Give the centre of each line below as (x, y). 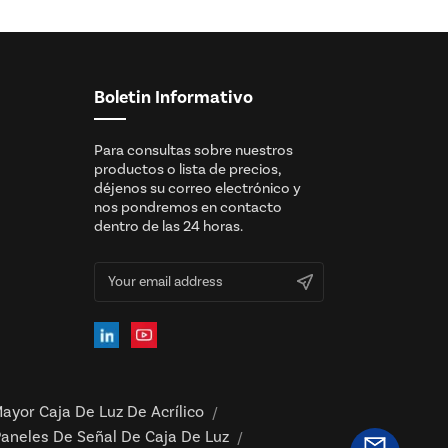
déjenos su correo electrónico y (197, 188)
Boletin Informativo (173, 97)
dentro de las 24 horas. (168, 226)
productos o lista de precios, (187, 169)
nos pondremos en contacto (187, 207)
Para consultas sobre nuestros (193, 150)
